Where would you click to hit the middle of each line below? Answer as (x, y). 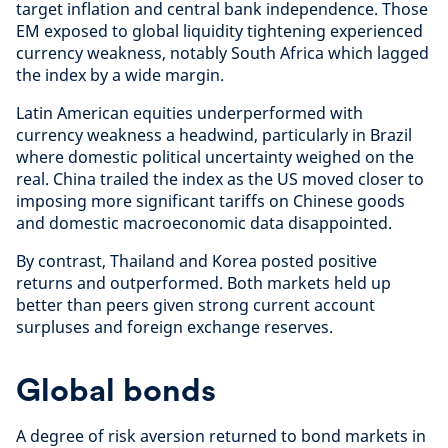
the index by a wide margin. (120, 74)
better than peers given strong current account (195, 304)
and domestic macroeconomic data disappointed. (204, 222)
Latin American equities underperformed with (189, 112)
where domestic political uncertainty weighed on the (215, 156)
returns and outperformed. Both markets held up (203, 282)
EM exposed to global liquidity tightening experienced (219, 30)
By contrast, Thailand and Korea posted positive (196, 260)
